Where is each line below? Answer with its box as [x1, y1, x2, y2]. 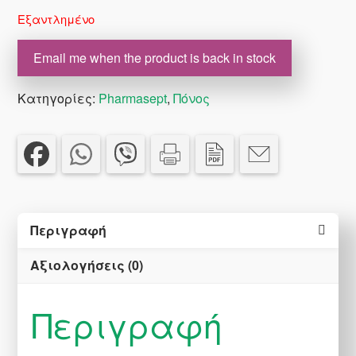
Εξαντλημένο [17, 10, 95, 28]
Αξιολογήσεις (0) [30, 256, 144, 275]
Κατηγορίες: [17, 89, 99, 108]
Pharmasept [99, 89, 168, 108]
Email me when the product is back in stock [33, 48, 277, 68]
